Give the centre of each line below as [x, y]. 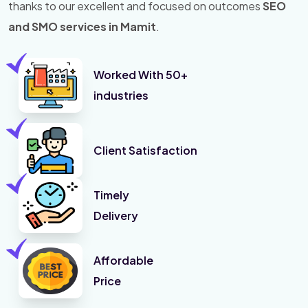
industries [121, 96]
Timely [111, 195]
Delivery [115, 216]
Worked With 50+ [140, 75]
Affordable [123, 261]
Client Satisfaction [145, 151]
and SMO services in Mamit [82, 27]
